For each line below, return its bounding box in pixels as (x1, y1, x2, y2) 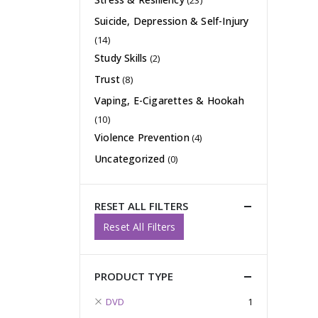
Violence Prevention (94, 131, 190, 145)
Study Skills (94, 51, 148, 65)
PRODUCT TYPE (94, 269, 173, 284)
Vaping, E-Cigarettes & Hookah (94, 94, 244, 108)
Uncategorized (94, 152, 165, 166)
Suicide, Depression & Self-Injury (94, 14, 249, 28)
